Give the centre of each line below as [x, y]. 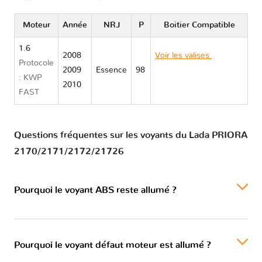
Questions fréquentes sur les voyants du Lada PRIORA [131, 135]
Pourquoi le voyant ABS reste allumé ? [95, 190]
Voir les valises [183, 56]
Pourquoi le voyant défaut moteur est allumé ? [113, 245]
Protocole [36, 63]
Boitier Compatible [199, 25]
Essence [111, 70]
